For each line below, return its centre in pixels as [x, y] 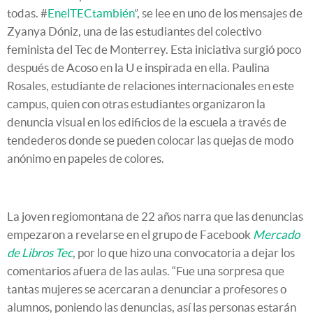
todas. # [27, 13]
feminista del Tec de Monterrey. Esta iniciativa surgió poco [154, 50]
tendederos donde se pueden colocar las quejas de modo [150, 140]
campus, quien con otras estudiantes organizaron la [136, 104]
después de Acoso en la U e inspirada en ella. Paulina [138, 68]
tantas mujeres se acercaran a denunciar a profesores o [147, 289]
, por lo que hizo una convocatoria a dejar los [184, 253]
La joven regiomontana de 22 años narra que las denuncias [155, 217]
